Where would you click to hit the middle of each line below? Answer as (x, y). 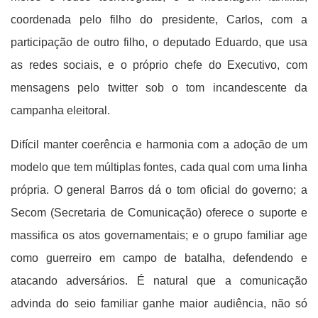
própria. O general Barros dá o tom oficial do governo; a (159, 190)
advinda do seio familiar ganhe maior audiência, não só (159, 303)
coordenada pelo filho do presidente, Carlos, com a (159, 20)
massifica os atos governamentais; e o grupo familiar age (159, 235)
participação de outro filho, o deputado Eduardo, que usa (159, 42)
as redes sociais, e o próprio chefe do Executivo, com (159, 65)
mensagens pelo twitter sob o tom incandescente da (159, 88)
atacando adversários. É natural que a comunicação (159, 281)
